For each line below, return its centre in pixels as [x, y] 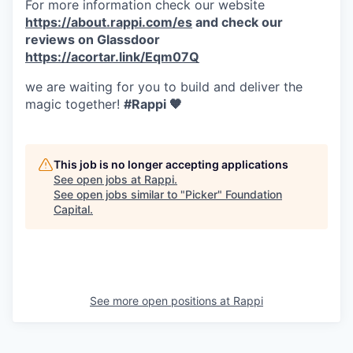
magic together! [74, 104]
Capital [72, 209]
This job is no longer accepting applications [171, 164]
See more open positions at [162, 301]
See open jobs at [99, 179]
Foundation [254, 194]
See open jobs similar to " [119, 194]
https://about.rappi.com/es [109, 22]
